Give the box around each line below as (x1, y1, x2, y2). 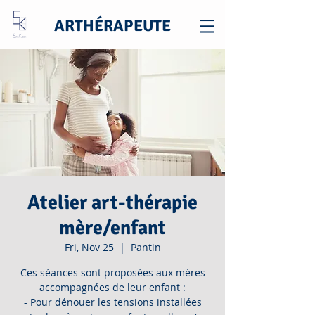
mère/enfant (59, 216, 166, 240)
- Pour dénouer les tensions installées (23, 295, 202, 309)
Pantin (130, 240, 161, 254)
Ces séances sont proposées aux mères (20, 266, 205, 279)
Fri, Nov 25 (64, 240, 114, 254)
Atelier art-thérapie (27, 191, 198, 214)
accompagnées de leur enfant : (39, 281, 186, 294)
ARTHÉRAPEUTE (54, 15, 171, 36)
